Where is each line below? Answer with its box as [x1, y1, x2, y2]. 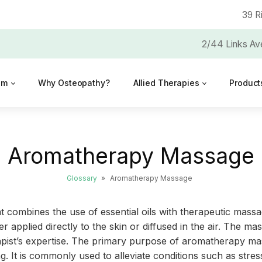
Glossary [67, 174, 97, 182]
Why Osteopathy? [37, 78, 110, 88]
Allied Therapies [133, 78, 199, 88]
